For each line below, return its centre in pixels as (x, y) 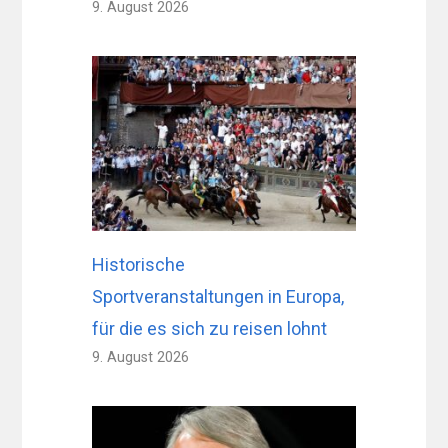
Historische (139, 265)
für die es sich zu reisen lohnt (210, 329)
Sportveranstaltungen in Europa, (218, 297)
